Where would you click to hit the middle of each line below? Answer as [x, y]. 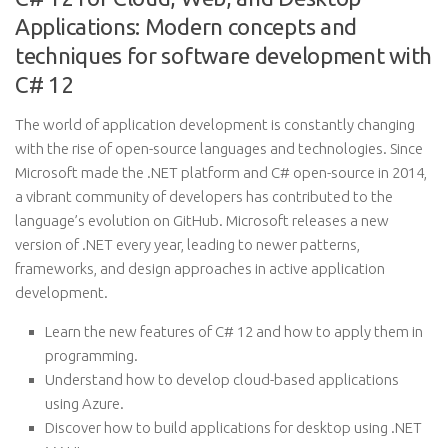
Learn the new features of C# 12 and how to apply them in [234, 331]
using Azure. [84, 403]
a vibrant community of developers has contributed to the [204, 196]
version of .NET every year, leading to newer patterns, [187, 244]
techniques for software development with [224, 55]
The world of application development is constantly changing [215, 124]
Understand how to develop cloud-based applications [222, 379]
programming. [91, 355]
